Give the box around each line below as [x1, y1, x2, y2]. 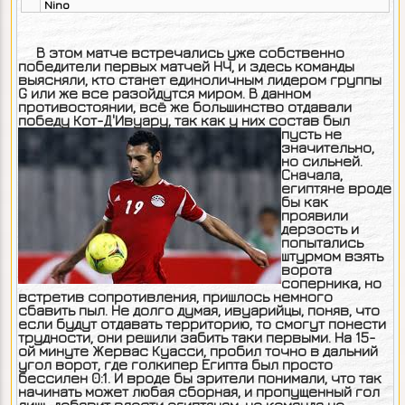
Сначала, [280, 166, 343, 183]
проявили [280, 207, 348, 223]
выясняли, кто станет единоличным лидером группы [17, 71, 381, 88]
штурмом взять [280, 248, 383, 264]
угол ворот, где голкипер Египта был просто [17, 356, 333, 372]
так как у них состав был [174, 112, 350, 128]
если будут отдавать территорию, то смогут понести [17, 316, 386, 332]
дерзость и [280, 221, 359, 237]
